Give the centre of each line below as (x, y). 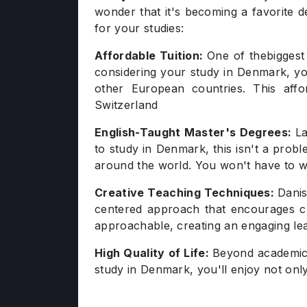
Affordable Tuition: (151, 56)
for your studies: (139, 28)
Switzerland (126, 105)
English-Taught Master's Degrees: (195, 132)
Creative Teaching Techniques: (186, 193)
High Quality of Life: (154, 253)
